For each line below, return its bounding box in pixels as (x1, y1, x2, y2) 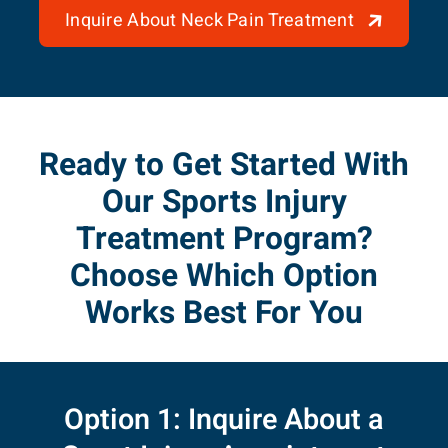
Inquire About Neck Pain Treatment (65, 7, 355, 35)
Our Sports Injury (101, 179, 347, 226)
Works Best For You (85, 290, 363, 337)
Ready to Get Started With (39, 142, 409, 189)
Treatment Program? (75, 216, 373, 263)
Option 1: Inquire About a (64, 399, 384, 442)
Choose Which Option (70, 253, 378, 300)
